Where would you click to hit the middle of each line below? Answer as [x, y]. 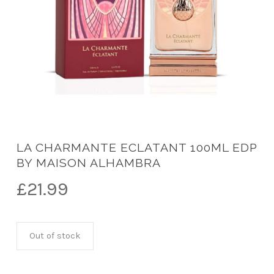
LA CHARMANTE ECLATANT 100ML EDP [136, 148]
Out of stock [55, 236]
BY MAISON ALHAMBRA [88, 163]
